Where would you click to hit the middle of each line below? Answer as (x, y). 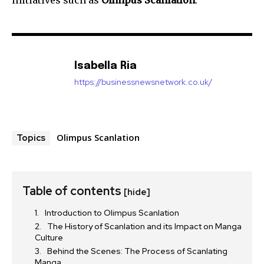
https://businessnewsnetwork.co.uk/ (143, 82)
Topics (31, 138)
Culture (49, 237)
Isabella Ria (105, 66)
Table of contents (73, 191)
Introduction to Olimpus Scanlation (112, 212)
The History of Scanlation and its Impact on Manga (144, 226)
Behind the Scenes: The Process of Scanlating (137, 251)
